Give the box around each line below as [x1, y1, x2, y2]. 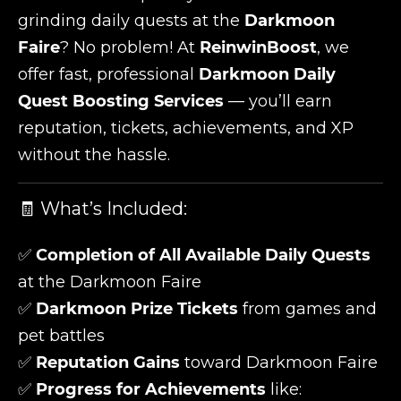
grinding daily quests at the [18, 11, 244, 30]
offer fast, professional [18, 64, 199, 84]
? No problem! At [60, 38, 200, 57]
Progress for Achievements [36, 380, 266, 399]
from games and [238, 299, 377, 319]
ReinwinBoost [200, 38, 317, 57]
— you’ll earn [224, 91, 332, 111]
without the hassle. [18, 145, 170, 165]
